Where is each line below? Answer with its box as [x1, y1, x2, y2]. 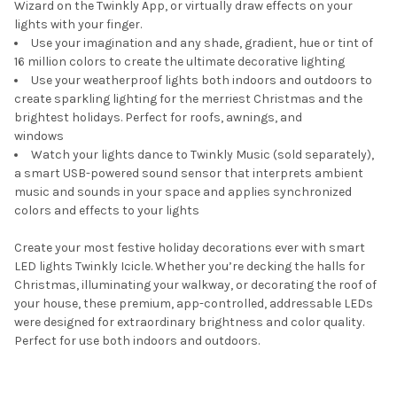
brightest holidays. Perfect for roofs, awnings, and [14, 110, 302, 126]
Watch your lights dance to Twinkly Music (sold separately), [31, 147, 374, 163]
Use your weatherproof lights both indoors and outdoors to [31, 73, 372, 89]
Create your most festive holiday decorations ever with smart [14, 240, 365, 256]
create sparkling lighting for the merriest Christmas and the [14, 91, 362, 107]
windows [14, 128, 104, 144]
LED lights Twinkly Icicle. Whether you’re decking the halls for [14, 259, 365, 275]
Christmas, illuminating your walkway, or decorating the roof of [14, 277, 377, 293]
